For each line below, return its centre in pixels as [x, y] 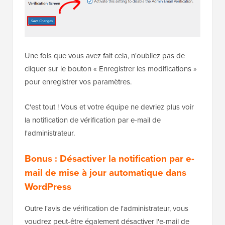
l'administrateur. [50, 175]
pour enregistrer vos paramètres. [78, 123]
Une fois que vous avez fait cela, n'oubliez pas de [105, 97]
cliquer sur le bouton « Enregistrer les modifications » [111, 110]
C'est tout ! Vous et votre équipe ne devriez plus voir [109, 148]
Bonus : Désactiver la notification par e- [109, 200]
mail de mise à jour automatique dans [105, 214]
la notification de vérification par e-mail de [93, 161]
